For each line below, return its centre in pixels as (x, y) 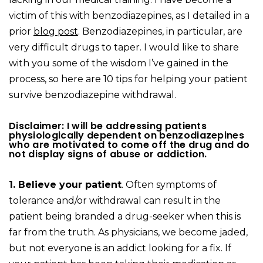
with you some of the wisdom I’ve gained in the (119, 63)
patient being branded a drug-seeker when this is (125, 217)
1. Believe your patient (65, 185)
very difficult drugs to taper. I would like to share (124, 48)
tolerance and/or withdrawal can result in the (115, 201)
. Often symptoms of (169, 185)
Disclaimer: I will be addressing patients (108, 126)
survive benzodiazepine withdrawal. (92, 95)
